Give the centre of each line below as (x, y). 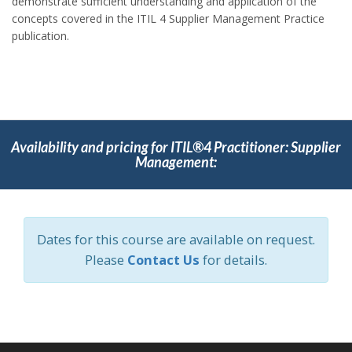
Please (106, 259)
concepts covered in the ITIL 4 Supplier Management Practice (168, 18)
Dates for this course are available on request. (176, 239)
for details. (233, 259)
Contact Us (163, 259)
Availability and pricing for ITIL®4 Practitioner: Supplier (176, 147)
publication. (40, 35)
